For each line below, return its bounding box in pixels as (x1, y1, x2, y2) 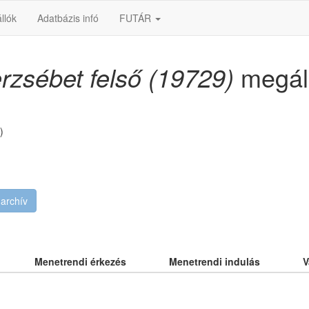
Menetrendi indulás (169, 255, 260, 268)
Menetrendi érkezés (34, 255, 126, 268)
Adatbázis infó (37, 11, 99, 25)
